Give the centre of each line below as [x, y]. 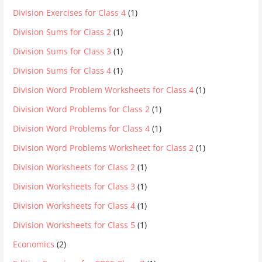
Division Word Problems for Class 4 [82, 128]
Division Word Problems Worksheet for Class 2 [104, 147]
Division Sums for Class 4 [62, 70]
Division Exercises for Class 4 [70, 12]
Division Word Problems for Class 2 [82, 109]
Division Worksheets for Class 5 [74, 225]
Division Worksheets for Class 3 [74, 186]
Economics [34, 244]
